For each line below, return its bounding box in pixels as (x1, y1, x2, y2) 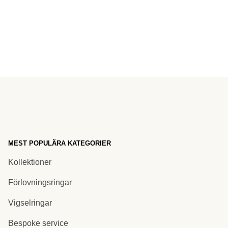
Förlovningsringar (8, 178, 72, 187)
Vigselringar (8, 198, 52, 208)
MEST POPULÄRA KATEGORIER (8, 139, 111, 147)
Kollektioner (8, 158, 51, 167)
